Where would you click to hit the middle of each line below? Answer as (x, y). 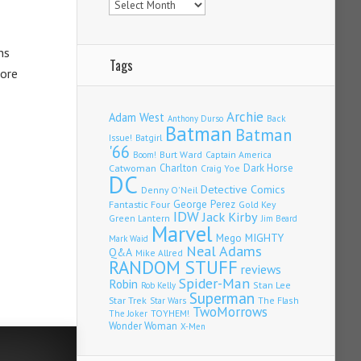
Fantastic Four (139, 204)
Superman (222, 298)
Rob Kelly (158, 286)
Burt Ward (181, 155)
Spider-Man (214, 284)
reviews (261, 270)
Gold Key (257, 205)
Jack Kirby (230, 217)
